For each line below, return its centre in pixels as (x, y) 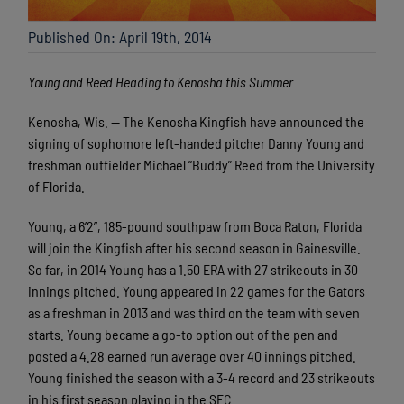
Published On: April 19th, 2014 (120, 37)
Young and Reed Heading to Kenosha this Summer (161, 82)
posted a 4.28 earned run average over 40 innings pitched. (193, 356)
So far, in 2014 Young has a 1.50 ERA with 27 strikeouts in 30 (193, 270)
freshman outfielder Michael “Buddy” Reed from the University (202, 165)
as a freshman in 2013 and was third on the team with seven (194, 313)
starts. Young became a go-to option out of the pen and (184, 335)
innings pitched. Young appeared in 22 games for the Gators (197, 291)
